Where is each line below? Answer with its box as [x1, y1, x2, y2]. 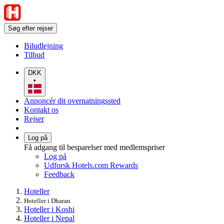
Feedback [44, 169, 74, 178]
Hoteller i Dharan [24, 196, 70, 204]
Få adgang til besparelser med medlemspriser [24, 142, 165, 151]
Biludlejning [24, 41, 63, 50]
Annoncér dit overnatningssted [24, 96, 120, 105]
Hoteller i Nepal [24, 213, 74, 222]
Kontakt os [24, 105, 58, 114]
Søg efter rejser [8, 24, 53, 32]
